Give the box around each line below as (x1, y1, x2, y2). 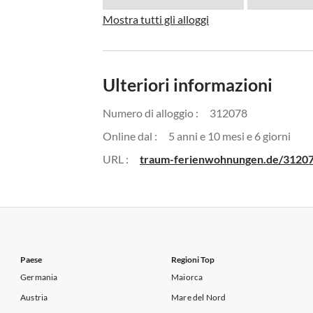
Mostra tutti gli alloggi (103, 13, 209, 27)
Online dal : (103, 129, 157, 143)
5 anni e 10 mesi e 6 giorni (168, 129, 291, 143)
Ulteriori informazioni (103, 74, 272, 96)
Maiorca (170, 272, 203, 283)
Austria (20, 292, 48, 303)
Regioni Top (170, 254, 214, 265)
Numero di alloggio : (103, 106, 198, 120)
